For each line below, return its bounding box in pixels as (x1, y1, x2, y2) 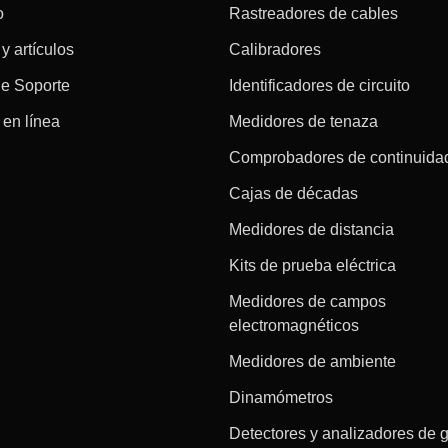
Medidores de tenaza (229, 112, 379, 130)
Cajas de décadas (229, 184, 359, 202)
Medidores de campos (229, 292, 387, 310)
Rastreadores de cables (229, 4, 399, 22)
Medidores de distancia (229, 220, 395, 238)
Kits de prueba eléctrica (229, 256, 397, 274)
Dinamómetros (229, 388, 334, 406)
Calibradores (229, 40, 322, 58)
